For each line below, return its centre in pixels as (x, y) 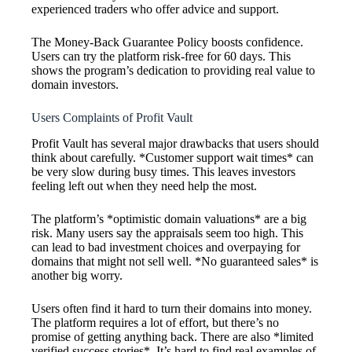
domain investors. (75, 85)
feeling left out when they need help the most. (144, 185)
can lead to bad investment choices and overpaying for (166, 247)
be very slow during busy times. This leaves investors (163, 171)
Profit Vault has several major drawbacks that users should (175, 143)
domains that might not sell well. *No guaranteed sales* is (175, 261)
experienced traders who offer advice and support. (155, 9)
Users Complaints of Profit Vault (112, 118)
